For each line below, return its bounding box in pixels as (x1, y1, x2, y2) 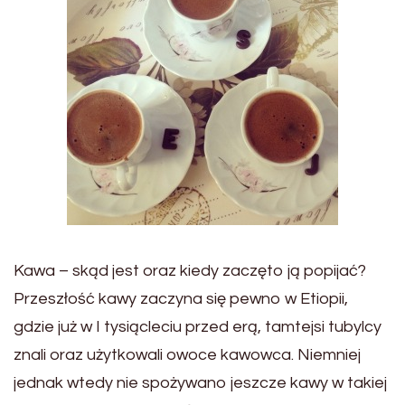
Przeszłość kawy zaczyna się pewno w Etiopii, (14, 290, 348, 307)
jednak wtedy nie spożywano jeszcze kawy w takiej (14, 374, 387, 391)
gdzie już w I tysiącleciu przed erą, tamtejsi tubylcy (14, 318, 381, 335)
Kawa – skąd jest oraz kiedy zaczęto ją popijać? (14, 262, 366, 279)
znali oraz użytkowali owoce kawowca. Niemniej (14, 346, 361, 363)
